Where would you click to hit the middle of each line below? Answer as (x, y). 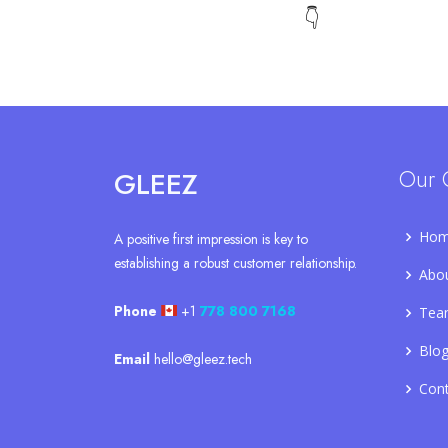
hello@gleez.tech (203, 359)
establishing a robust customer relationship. (235, 263)
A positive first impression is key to (211, 239)
